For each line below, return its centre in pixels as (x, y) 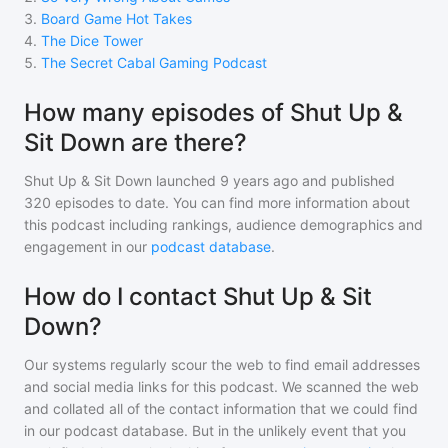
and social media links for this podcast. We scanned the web (221, 386)
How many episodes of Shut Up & (213, 112)
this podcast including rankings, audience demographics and (223, 224)
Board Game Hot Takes (116, 18)
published (361, 180)
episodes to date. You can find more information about (230, 202)
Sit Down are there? (135, 142)
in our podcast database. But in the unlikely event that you (215, 430)
